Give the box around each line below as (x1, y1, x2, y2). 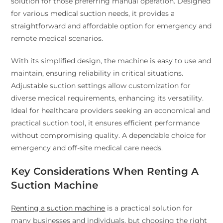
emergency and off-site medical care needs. (11, 143, 163, 153)
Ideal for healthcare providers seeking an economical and (11, 106, 211, 115)
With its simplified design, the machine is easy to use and (11, 56, 212, 66)
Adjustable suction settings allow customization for (11, 81, 191, 91)
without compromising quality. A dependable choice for (11, 131, 207, 140)
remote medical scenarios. (11, 34, 104, 43)
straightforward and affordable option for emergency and (11, 21, 212, 31)
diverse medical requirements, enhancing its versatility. (11, 94, 204, 103)
